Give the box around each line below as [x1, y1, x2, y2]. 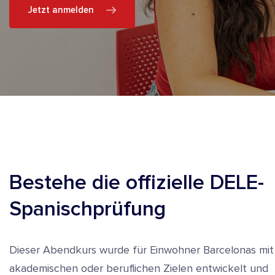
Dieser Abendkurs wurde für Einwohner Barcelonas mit [9, 243, 274, 257]
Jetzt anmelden [28, 4, 94, 15]
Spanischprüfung [9, 196, 166, 222]
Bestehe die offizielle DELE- [9, 170, 264, 195]
